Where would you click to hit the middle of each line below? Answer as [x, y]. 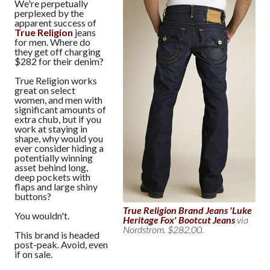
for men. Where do [52, 42]
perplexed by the [49, 13]
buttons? [33, 196]
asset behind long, [51, 167]
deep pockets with [52, 177]
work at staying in [51, 128]
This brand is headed [57, 234]
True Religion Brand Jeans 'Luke [187, 210]
